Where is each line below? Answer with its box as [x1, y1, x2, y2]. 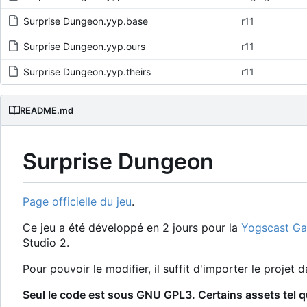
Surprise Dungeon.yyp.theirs [23, 66, 151, 78]
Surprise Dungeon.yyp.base [23, 15, 148, 27]
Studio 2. [23, 236, 69, 250]
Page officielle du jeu [23, 195, 132, 209]
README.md [20, 105, 73, 116]
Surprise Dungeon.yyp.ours [23, 40, 145, 53]
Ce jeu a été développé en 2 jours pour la [23, 221, 241, 235]
